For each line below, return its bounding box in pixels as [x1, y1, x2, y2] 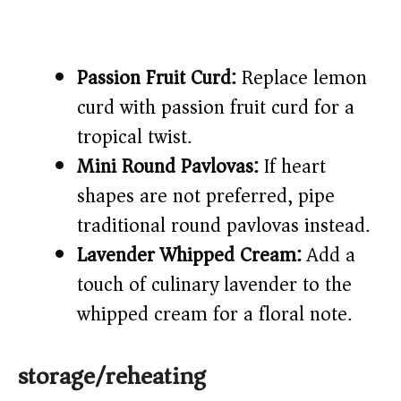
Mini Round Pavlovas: [77, 149, 259, 184]
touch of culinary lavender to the [77, 268, 352, 303]
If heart [259, 149, 326, 184]
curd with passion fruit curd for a [77, 90, 354, 125]
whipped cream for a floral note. [77, 297, 352, 332]
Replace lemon [236, 61, 367, 96]
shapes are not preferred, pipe [77, 179, 335, 214]
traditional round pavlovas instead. [77, 209, 370, 243]
